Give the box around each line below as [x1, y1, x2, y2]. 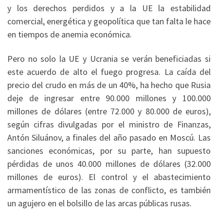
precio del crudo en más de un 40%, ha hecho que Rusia [7, 79, 211, 91]
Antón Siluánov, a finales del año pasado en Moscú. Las [7, 131, 211, 143]
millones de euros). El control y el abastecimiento [7, 171, 211, 182]
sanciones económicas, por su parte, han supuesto [7, 145, 211, 156]
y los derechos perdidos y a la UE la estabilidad [7, 2, 211, 14]
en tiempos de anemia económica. [7, 29, 132, 40]
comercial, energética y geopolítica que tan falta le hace [7, 16, 211, 27]
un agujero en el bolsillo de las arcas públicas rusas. [7, 197, 192, 209]
